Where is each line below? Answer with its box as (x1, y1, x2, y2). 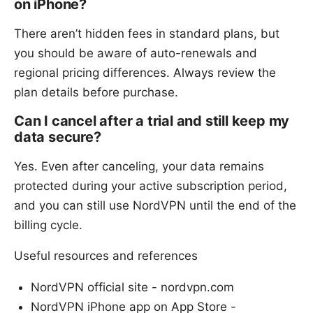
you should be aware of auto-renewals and (14, 46, 257, 61)
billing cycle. (14, 218, 82, 233)
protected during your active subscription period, (14, 179, 287, 194)
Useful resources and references (14, 249, 198, 263)
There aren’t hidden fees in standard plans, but (14, 27, 279, 41)
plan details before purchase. (14, 85, 178, 100)
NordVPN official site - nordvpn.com (31, 280, 234, 295)
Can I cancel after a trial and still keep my (14, 112, 290, 130)
